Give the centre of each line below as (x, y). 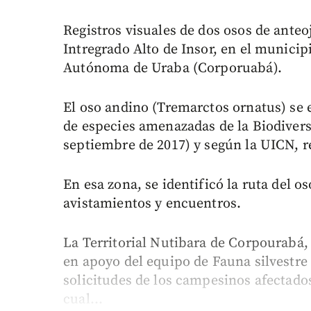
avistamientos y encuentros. (152, 204)
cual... (83, 300)
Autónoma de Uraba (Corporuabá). (173, 69)
